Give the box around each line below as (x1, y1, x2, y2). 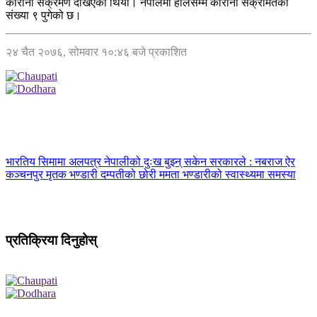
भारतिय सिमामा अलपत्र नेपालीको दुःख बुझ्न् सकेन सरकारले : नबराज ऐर (6, 156, 295, 168)
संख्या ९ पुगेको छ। (6, 9, 81, 22)
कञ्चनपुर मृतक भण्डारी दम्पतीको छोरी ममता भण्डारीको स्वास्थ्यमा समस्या (6, 168, 296, 181)
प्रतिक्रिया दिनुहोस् (6, 232, 97, 248)
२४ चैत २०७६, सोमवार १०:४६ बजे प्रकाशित (6, 46, 187, 59)
